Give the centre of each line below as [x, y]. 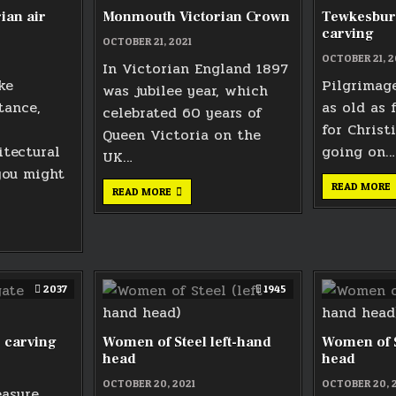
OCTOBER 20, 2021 [149, 383]
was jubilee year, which [186, 90]
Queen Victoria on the [182, 134]
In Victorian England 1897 [196, 68]
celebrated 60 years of [183, 112]
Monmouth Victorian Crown [197, 16]
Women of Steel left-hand [187, 342]
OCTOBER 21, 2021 [148, 41]
